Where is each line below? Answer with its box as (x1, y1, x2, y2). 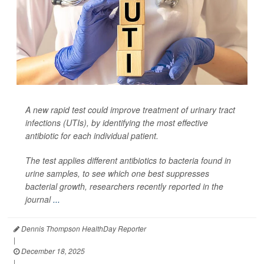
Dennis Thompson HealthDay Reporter (19, 223, 146, 233)
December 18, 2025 (19, 245, 85, 256)
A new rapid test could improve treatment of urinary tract (25, 103, 235, 115)
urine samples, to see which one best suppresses (25, 167, 209, 179)
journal (25, 193, 53, 205)
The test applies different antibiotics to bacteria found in (25, 154, 231, 166)
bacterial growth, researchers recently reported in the (25, 180, 223, 192)
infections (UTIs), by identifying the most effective (25, 116, 208, 128)
